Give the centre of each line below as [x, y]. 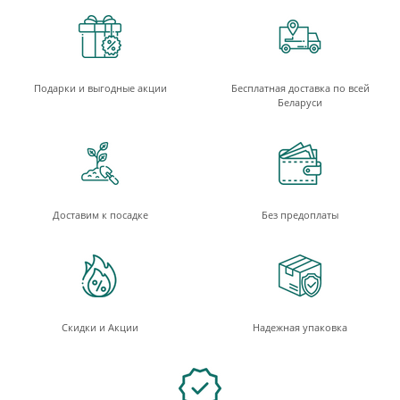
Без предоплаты [300, 215]
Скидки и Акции [100, 328]
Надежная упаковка [300, 328]
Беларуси [300, 103]
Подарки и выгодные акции [100, 88]
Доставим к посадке [100, 215]
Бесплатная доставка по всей [300, 88]
